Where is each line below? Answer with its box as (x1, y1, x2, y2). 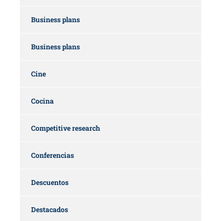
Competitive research (31, 123, 100, 133)
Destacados (31, 205, 68, 215)
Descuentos (31, 178, 69, 187)
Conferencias (31, 150, 74, 160)
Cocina (31, 96, 54, 106)
